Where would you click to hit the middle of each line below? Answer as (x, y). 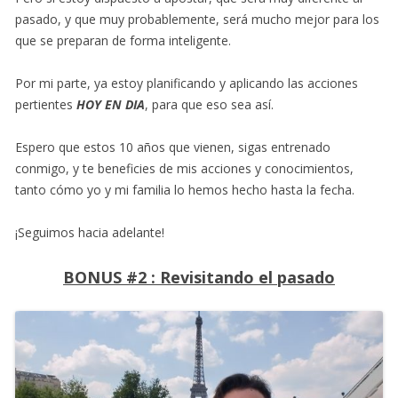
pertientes (46, 104)
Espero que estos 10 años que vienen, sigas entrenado (173, 147)
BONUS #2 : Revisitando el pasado (199, 277)
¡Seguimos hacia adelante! (90, 232)
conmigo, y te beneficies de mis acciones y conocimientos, (184, 168)
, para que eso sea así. (209, 104)
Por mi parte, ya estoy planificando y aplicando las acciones (187, 83)
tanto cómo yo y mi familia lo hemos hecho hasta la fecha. (185, 190)
